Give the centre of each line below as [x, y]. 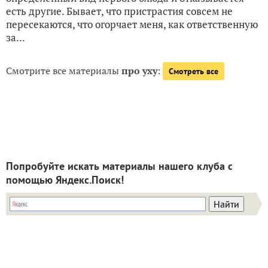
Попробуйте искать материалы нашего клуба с [119, 166]
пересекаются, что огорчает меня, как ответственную [132, 24]
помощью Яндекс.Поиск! [65, 179]
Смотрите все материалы [64, 70]
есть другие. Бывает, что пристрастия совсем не [119, 11]
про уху [139, 70]
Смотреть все [194, 71]
